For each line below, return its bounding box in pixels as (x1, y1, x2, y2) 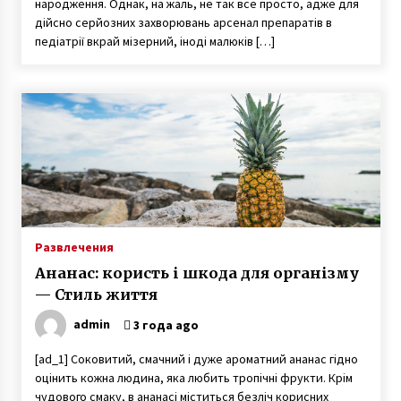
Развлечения (34, 239, 114, 255)
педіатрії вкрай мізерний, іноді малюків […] (34, 33, 275, 49)
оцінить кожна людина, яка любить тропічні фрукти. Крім (34, 370, 353, 386)
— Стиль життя (34, 286, 158, 303)
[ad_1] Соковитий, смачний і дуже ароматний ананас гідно (34, 351, 358, 367)
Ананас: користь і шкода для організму (34, 264, 359, 282)
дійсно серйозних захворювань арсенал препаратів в (34, 14, 332, 30)
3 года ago (130, 317, 199, 333)
